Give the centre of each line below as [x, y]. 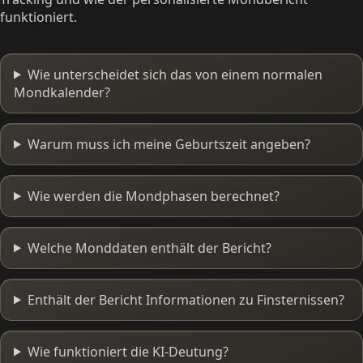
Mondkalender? [62, 92]
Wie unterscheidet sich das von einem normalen [175, 74]
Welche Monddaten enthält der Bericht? [149, 248]
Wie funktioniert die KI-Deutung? [128, 351]
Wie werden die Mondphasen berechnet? [153, 196]
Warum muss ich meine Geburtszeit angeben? [169, 144]
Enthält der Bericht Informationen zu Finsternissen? [186, 299]
